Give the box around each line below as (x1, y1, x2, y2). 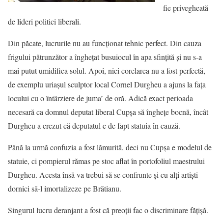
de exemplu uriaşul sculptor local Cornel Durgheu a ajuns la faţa (8, 79, 206, 89)
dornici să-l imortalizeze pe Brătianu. (8, 183, 121, 193)
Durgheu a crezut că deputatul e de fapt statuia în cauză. (8, 120, 180, 131)
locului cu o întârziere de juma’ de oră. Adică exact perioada (8, 93, 193, 103)
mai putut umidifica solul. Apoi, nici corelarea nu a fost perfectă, (8, 65, 205, 76)
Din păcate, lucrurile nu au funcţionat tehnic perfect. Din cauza (8, 38, 201, 48)
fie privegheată (163, 2, 208, 13)
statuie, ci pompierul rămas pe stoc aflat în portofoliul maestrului (8, 156, 205, 166)
